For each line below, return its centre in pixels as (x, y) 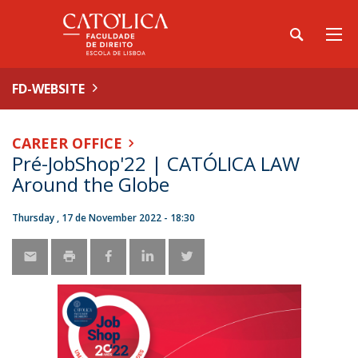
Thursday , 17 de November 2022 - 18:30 (103, 218)
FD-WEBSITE (48, 89)
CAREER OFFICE (67, 143)
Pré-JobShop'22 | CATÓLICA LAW (156, 163)
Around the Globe (91, 184)
